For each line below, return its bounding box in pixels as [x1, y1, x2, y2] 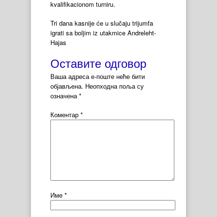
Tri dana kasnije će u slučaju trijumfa [50, 18, 153, 28]
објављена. [50, 81, 83, 91]
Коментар [50, 110, 80, 119]
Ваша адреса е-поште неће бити [50, 71, 145, 81]
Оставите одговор [50, 54, 146, 71]
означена [50, 91, 79, 100]
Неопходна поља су [85, 81, 144, 91]
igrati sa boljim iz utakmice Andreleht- [50, 28, 156, 37]
